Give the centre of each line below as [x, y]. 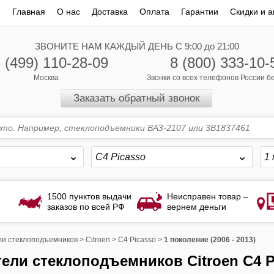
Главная [28, 12]
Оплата [154, 12]
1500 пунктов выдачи [90, 196]
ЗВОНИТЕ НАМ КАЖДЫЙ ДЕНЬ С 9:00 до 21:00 [137, 46]
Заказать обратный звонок [136, 98]
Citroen [98, 240]
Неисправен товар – [207, 196]
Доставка [109, 12]
